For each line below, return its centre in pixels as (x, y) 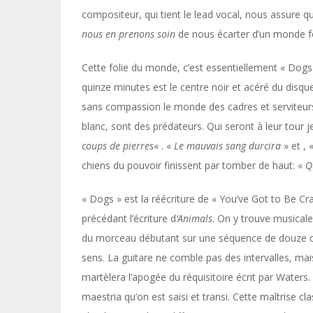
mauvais (205, 146)
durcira (265, 146)
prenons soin (147, 34)
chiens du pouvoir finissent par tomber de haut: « (194, 165)
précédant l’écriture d (129, 218)
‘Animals (194, 218)
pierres (138, 146)
